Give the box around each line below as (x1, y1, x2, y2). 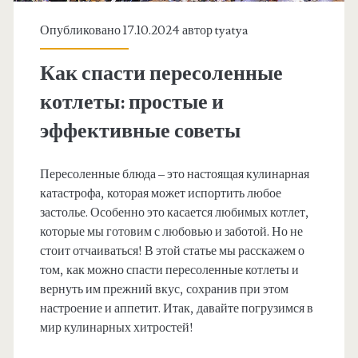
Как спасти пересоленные (39, 60, 283, 88)
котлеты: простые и (39, 89, 224, 117)
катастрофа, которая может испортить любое (39, 185, 281, 202)
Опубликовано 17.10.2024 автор (39, 22, 215, 39)
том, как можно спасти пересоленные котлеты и (39, 262, 299, 279)
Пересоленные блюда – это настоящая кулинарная (39, 166, 309, 183)
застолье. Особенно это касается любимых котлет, (39, 205, 309, 221)
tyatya (214, 22, 249, 39)
